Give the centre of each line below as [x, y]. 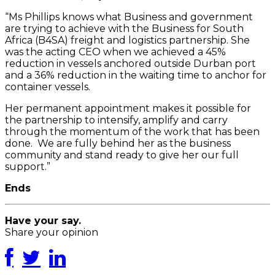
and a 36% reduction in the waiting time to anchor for [136, 76]
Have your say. [43, 221]
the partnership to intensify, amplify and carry [116, 120]
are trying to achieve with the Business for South [124, 29]
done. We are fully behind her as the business [118, 144]
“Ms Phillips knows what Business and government [129, 17]
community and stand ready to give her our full [122, 155]
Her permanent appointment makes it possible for [128, 109]
